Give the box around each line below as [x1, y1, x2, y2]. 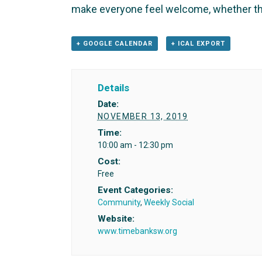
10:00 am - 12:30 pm [97, 140, 173, 150]
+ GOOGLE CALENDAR [77, 39, 153, 47]
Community [97, 198, 140, 208]
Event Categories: [97, 185, 173, 196]
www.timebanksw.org [97, 226, 177, 236]
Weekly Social [143, 198, 194, 208]
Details [97, 82, 129, 94]
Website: [97, 213, 135, 225]
